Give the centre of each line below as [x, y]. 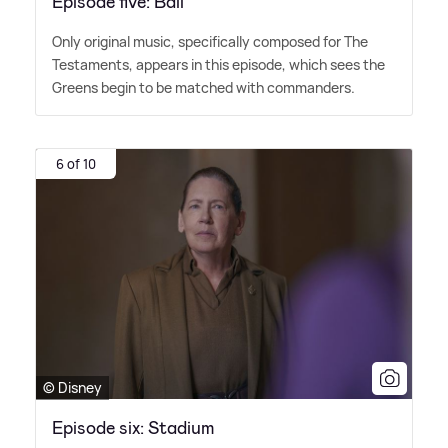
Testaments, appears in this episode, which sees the [218, 65]
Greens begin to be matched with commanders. [203, 88]
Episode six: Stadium [133, 427]
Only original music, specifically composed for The [210, 42]
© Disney [72, 387]
